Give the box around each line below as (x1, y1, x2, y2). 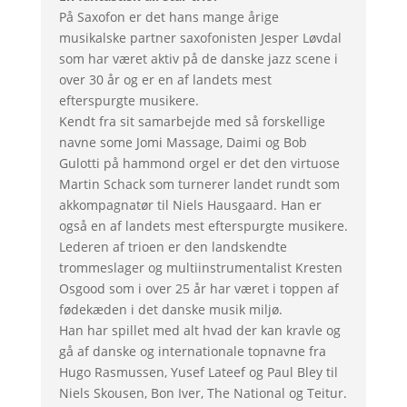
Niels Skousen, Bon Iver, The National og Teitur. (58, 384, 347, 402)
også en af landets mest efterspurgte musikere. (58, 217, 348, 234)
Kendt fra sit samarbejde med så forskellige (58, 113, 325, 130)
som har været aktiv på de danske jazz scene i (58, 50, 338, 67)
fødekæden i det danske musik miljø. (58, 301, 283, 318)
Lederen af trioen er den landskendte (58, 238, 287, 255)
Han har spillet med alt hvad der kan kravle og (58, 322, 341, 339)
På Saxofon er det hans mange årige (58, 8, 279, 25)
